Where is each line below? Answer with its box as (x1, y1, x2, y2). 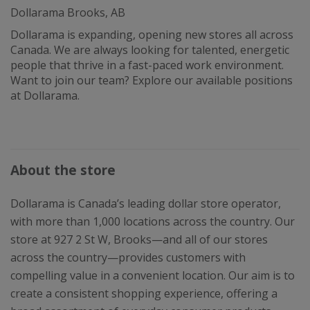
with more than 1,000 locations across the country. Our (10, 214, 295, 229)
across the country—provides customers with (10, 250, 246, 265)
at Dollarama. (10, 88, 80, 103)
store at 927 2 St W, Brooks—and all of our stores (10, 232, 268, 247)
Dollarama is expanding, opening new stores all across (10, 27, 293, 42)
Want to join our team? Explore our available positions (10, 73, 293, 88)
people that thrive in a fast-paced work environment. (10, 57, 284, 73)
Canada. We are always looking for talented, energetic (10, 42, 289, 57)
